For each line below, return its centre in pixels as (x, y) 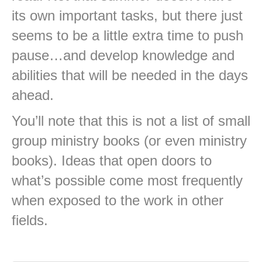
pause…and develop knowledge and (123, 56)
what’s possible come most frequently (127, 181)
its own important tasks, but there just (127, 16)
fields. (30, 220)
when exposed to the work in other (118, 201)
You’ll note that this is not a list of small (131, 121)
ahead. (33, 95)
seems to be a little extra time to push (127, 36)
